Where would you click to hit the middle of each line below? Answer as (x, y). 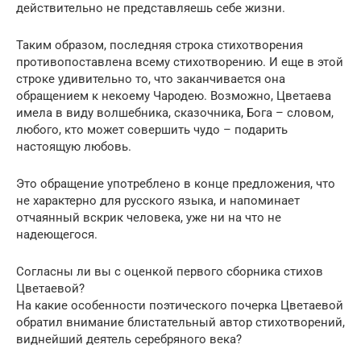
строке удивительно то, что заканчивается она (151, 79)
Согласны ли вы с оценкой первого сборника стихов (170, 271)
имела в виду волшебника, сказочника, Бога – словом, (175, 112)
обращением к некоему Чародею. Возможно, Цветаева (174, 95)
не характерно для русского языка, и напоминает (158, 200)
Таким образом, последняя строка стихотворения (160, 45)
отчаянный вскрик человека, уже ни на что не (149, 217)
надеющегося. (57, 234)
